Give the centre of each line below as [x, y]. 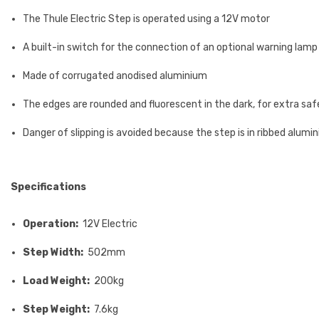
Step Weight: [57, 309]
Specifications [48, 187]
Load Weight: [56, 281]
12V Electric [108, 224]
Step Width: [54, 252]
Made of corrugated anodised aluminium [115, 75]
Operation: [51, 224]
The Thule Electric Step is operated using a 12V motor [146, 19]
